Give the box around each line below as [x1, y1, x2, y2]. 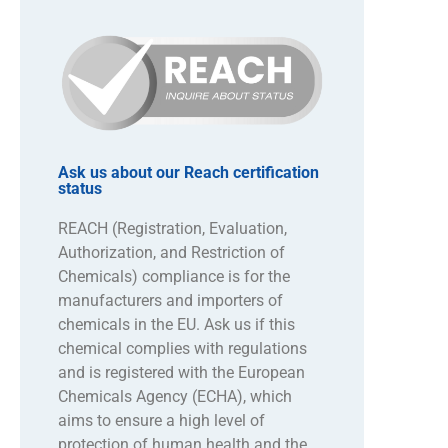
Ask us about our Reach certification [57, 163, 319, 183]
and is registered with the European [57, 363, 305, 383]
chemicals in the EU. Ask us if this [57, 315, 295, 335]
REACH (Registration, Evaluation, [57, 219, 287, 239]
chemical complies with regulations [57, 339, 307, 359]
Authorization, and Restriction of [57, 243, 285, 263]
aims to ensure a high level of [57, 411, 265, 431]
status [57, 179, 102, 199]
